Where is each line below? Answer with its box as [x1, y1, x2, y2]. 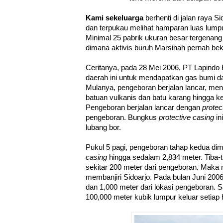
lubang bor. [86, 123, 121, 132]
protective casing [159, 113, 214, 122]
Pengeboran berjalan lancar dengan [86, 104, 202, 112]
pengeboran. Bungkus [86, 113, 159, 122]
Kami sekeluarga [86, 14, 143, 22]
